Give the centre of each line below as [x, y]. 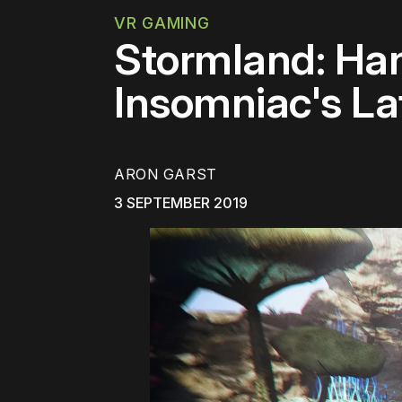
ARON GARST [166, 175]
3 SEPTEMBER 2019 [181, 203]
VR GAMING [162, 23]
